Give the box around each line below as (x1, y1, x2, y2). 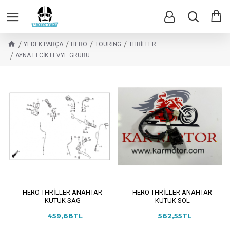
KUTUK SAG (44, 196, 81, 204)
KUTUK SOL (155, 196, 190, 204)
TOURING (95, 41, 121, 48)
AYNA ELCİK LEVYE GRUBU (15, 52, 90, 59)
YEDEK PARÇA (24, 41, 63, 48)
